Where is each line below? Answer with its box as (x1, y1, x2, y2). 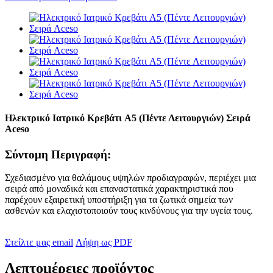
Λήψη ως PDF (76, 237, 132, 248)
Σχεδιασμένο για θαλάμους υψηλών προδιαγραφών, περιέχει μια (5, 172, 256, 183)
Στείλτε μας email (5, 237, 73, 248)
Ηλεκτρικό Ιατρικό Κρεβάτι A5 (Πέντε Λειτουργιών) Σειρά (5, 113, 250, 124)
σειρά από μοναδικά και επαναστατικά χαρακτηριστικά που (5, 183, 233, 194)
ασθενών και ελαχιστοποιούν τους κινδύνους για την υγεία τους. (5, 205, 253, 216)
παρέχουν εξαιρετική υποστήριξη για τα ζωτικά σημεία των (5, 194, 233, 205)
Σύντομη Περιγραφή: (5, 147, 111, 161)
